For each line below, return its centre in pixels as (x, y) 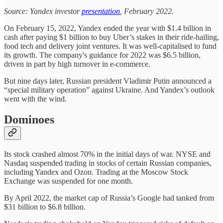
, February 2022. (148, 11)
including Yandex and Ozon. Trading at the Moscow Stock (96, 172)
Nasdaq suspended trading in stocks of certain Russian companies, (108, 163)
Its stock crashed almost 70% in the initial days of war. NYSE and (107, 154)
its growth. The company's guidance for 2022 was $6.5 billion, (102, 55)
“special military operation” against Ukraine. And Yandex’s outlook (109, 90)
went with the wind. (35, 99)
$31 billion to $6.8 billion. (45, 207)
